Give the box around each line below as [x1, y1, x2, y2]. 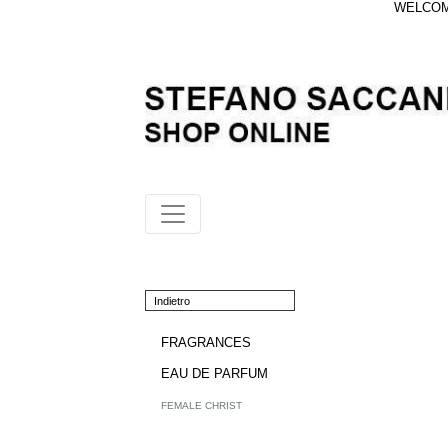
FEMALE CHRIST [161, 400, 242, 412]
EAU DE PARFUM [161, 366, 268, 382]
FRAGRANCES [161, 335, 251, 351]
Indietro [154, 294, 190, 307]
